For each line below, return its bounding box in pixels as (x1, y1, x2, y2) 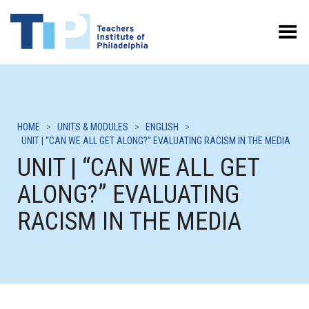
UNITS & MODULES (57, 121, 128, 132)
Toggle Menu (237, 21, 299, 34)
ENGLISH (146, 121, 179, 132)
